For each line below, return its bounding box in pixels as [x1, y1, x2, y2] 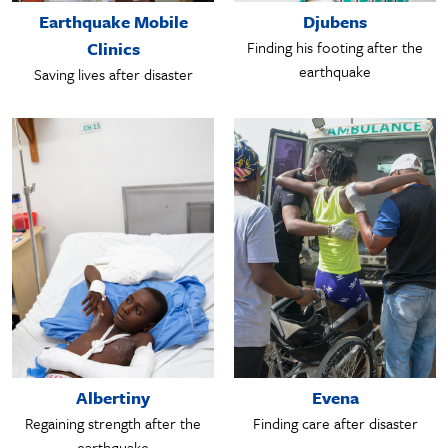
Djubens [303, 8, 367, 34]
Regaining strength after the [25, 412, 201, 435]
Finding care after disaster [252, 412, 418, 435]
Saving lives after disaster [33, 62, 193, 85]
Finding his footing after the [247, 35, 423, 58]
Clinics [86, 35, 140, 61]
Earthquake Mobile [38, 8, 188, 34]
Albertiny [76, 385, 150, 411]
